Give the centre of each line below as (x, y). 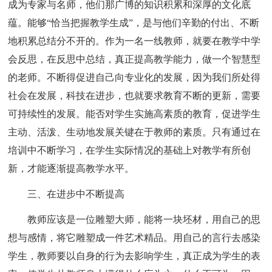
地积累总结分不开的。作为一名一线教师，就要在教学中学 (134, 41)
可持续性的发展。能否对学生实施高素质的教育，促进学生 (134, 114)
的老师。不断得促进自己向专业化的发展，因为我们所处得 (134, 77)
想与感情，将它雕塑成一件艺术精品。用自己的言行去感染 (134, 237)
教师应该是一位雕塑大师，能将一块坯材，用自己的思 (144, 219)
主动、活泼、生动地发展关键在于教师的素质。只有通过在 (134, 132)
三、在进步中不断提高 (76, 194)
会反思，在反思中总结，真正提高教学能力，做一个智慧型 (134, 59)
